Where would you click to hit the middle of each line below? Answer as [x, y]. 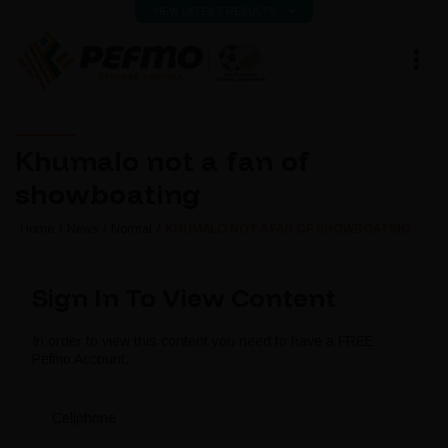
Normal [131, 229]
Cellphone [84, 418]
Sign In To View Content [184, 298]
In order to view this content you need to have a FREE [203, 341]
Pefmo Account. [80, 359]
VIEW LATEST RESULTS [215, 11]
